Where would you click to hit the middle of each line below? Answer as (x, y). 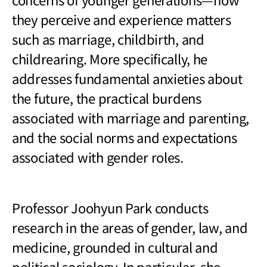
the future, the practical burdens (107, 97)
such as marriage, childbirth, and (108, 38)
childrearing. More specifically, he (110, 58)
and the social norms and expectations (125, 137)
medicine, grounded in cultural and (115, 246)
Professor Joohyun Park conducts (110, 207)
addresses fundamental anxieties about (127, 78)
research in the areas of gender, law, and (130, 227)
